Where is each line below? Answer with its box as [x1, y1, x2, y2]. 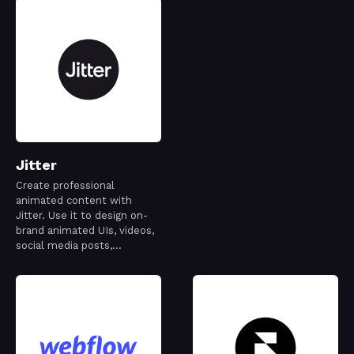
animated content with [16, 194, 132, 207]
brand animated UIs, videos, [16, 224, 154, 237]
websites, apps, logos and [16, 254, 145, 267]
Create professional [16, 179, 115, 192]
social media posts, [16, 239, 112, 252]
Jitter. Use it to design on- [16, 209, 148, 222]
